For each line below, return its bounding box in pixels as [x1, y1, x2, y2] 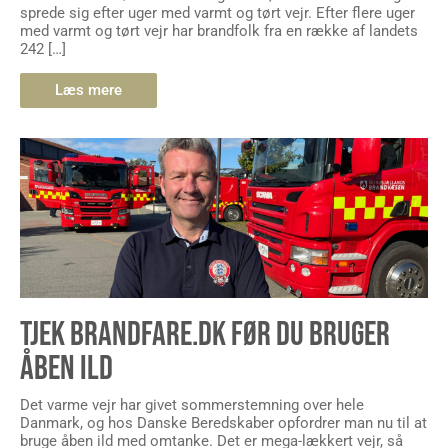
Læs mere [55, 80, 122, 99]
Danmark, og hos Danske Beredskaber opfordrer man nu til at [20, 413, 427, 432]
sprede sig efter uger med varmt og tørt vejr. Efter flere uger [20, 4, 415, 23]
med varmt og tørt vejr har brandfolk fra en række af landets [20, 22, 418, 41]
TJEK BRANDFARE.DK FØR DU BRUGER [20, 313, 390, 355]
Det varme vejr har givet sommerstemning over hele [20, 395, 364, 414]
